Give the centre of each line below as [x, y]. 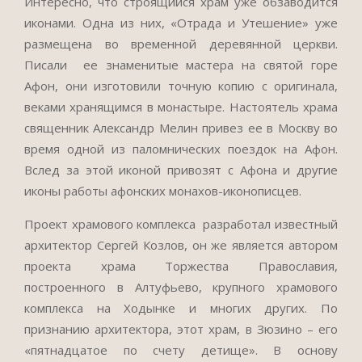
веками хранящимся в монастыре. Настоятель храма [181, 107]
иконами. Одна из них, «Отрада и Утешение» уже [181, 23]
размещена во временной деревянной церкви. [181, 44]
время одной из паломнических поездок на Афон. [181, 149]
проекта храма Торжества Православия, [181, 266]
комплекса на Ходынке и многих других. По [181, 308]
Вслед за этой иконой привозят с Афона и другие [181, 170]
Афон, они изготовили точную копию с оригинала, [181, 86]
